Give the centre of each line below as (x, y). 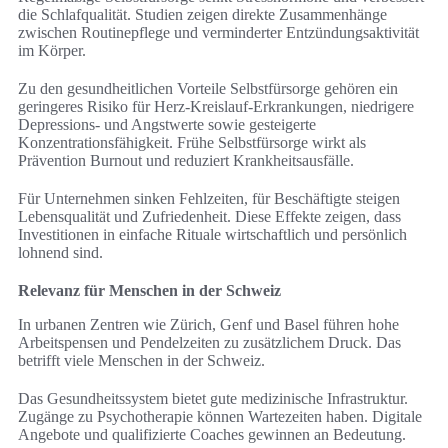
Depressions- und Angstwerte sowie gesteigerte (167, 125)
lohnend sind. (60, 253)
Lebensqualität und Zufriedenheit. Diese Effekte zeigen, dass (209, 217)
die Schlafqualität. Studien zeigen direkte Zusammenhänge (202, 15)
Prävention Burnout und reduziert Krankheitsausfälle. (186, 161)
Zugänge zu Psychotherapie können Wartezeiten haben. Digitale (220, 417)
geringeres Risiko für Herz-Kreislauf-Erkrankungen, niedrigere (216, 107)
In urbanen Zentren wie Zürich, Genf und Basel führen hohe (208, 325)
